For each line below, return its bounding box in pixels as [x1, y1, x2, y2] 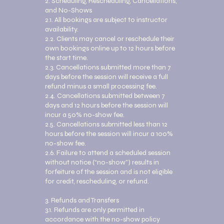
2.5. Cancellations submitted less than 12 [45, 120, 167, 128]
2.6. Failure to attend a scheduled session [45, 148, 170, 157]
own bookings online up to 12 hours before [45, 44, 175, 52]
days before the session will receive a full [45, 72, 168, 81]
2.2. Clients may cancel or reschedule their [45, 34, 174, 43]
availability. [45, 25, 78, 33]
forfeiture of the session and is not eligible [45, 167, 172, 176]
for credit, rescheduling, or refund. [45, 177, 149, 185]
